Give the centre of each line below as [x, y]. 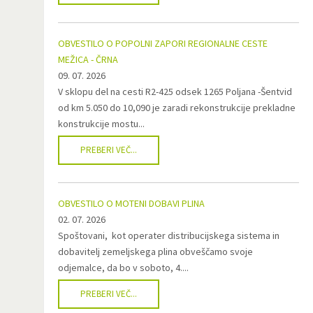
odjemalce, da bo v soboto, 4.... [123, 268]
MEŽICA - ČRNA [88, 59]
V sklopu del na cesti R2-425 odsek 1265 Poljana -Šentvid [175, 92]
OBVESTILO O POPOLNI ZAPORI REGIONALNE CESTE [163, 43]
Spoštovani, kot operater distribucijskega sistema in [169, 235]
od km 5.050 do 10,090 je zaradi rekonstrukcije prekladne [177, 108]
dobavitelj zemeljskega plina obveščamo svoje [155, 252]
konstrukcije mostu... [101, 124]
